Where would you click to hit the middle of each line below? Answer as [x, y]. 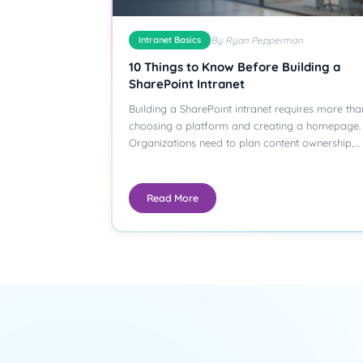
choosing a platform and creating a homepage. [245, 125]
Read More [173, 198]
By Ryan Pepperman [257, 40]
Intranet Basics [170, 39]
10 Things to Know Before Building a [235, 66]
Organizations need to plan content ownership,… [244, 142]
